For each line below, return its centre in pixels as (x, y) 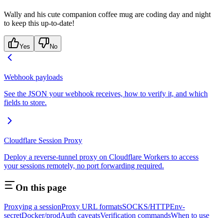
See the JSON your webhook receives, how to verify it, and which (106, 93)
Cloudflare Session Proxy (43, 140)
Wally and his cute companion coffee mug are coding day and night (107, 14)
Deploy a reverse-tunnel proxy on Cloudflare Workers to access (101, 157)
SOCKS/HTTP (146, 207)
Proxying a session (33, 207)
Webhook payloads (33, 77)
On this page (41, 188)
